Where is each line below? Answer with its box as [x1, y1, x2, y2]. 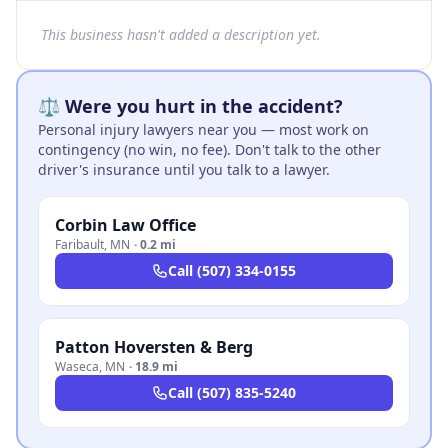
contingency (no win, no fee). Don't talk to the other [38, 140, 381, 159]
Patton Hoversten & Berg [55, 336, 253, 358]
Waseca [55, 358, 99, 375]
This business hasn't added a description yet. [41, 25, 321, 44]
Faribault [55, 236, 104, 253]
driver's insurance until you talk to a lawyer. [38, 160, 330, 179]
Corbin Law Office [55, 214, 196, 236]
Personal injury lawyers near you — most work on [38, 120, 369, 139]
